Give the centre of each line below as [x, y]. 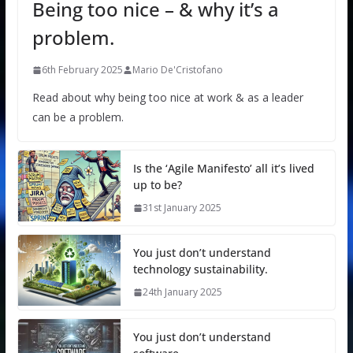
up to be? [157, 185]
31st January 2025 [182, 208]
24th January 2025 [182, 292]
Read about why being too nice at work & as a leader [167, 98]
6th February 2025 [82, 70]
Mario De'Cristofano [177, 70]
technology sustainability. [200, 269]
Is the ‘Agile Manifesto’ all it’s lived [223, 169]
